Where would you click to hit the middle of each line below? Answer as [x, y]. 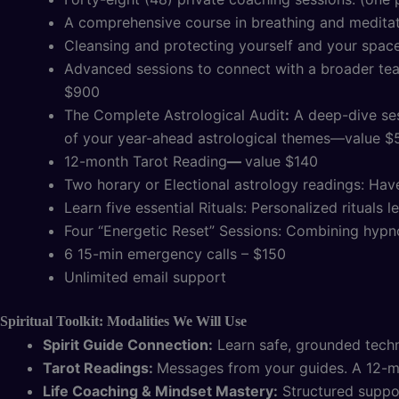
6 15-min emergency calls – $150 [175, 254]
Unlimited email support [145, 277]
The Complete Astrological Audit [175, 115]
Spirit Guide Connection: [128, 345]
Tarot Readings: [100, 368]
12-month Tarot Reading [146, 162]
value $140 [281, 162]
